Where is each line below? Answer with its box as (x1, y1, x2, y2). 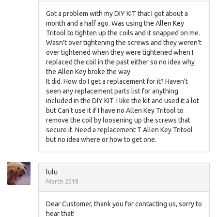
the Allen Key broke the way (46, 67, 130, 76)
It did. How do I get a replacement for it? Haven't (46, 77, 188, 85)
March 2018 (46, 178, 78, 185)
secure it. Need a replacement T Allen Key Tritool (46, 125, 193, 134)
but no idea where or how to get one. (46, 135, 156, 143)
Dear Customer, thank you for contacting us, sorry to (46, 200, 202, 208)
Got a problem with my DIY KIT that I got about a (46, 9, 188, 17)
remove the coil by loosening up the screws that (46, 116, 190, 124)
